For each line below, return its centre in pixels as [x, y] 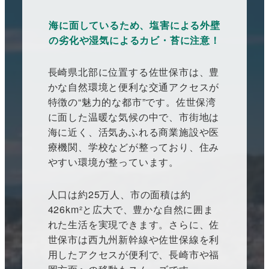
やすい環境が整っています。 [113, 162]
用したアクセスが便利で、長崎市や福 [134, 255]
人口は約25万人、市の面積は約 [119, 195]
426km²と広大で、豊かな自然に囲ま [131, 210]
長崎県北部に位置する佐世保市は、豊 [134, 72]
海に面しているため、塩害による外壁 [134, 25]
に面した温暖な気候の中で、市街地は [134, 117]
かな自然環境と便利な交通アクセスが [134, 87]
